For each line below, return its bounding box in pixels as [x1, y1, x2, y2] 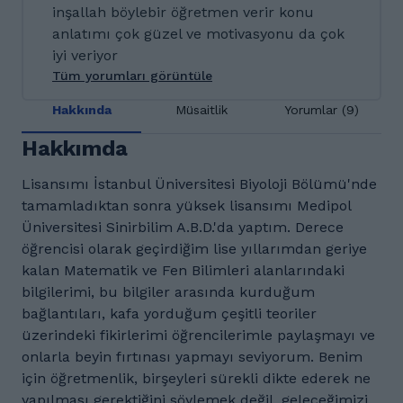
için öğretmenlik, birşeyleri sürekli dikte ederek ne [22, 370, 371, 387]
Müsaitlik [175, 103, 228, 117]
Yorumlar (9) [283, 103, 359, 117]
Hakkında [51, 103, 112, 117]
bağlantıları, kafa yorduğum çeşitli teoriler [22, 305, 317, 322]
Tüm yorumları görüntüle [52, 68, 212, 83]
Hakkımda [22, 136, 128, 161]
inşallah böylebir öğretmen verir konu [52, 4, 314, 21]
